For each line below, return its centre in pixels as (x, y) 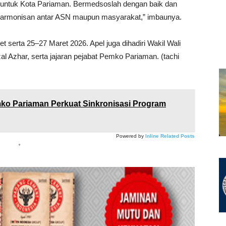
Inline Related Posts (170, 136)
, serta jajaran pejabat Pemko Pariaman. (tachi (103, 56)
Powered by (130, 136)
